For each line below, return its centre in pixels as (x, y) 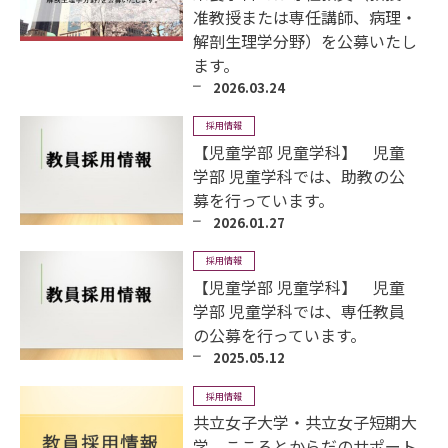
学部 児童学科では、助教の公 (299, 175)
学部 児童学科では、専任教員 (299, 310)
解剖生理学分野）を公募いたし (305, 40)
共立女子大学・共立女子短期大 (305, 422)
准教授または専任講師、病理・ (305, 16)
